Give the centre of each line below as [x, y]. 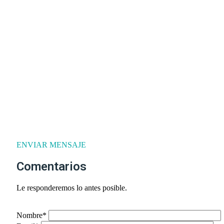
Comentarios [51, 166]
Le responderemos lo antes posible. [72, 187]
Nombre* [32, 215]
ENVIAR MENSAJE [51, 145]
